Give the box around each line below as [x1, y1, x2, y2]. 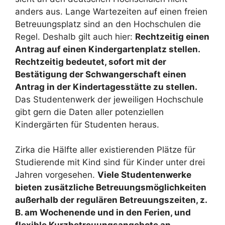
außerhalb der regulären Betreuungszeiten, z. [15, 195, 207, 205]
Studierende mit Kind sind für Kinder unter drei [15, 157, 205, 167]
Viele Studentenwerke [97, 170, 191, 180]
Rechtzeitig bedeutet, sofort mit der [15, 56, 166, 67]
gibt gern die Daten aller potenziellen [15, 106, 164, 117]
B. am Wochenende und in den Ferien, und [15, 207, 191, 217]
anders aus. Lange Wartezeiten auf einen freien [15, 6, 207, 17]
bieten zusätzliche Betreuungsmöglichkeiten [15, 182, 206, 192]
